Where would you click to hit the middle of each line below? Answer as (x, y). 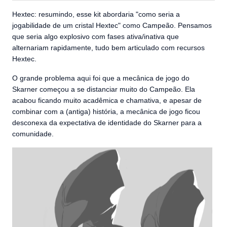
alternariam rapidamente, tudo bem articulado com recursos (108, 48)
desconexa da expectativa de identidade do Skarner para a (107, 123)
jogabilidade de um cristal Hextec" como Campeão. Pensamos (112, 26)
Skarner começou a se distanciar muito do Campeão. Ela (104, 89)
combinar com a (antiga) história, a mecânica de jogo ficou (106, 112)
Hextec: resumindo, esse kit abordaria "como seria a (96, 14)
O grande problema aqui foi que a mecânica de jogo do (101, 78)
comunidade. (33, 134)
